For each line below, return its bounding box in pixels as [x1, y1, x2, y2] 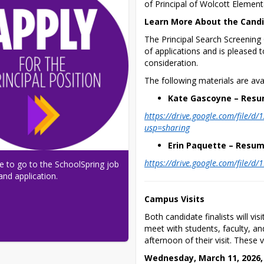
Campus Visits [144, 193, 205, 204]
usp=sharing [144, 121, 190, 133]
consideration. [144, 57, 199, 68]
